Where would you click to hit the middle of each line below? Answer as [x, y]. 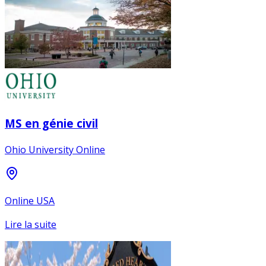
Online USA [30, 201]
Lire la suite [31, 225]
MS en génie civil [51, 123]
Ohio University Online [55, 150]
